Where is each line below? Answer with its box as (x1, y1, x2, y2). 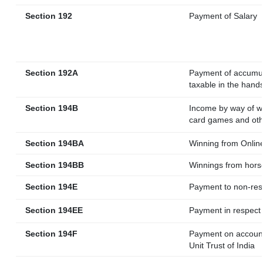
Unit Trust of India (189, 241, 255, 250)
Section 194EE (21, 205, 83, 215)
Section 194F (21, 229, 77, 238)
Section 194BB (21, 160, 84, 170)
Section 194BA (21, 139, 84, 148)
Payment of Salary (189, 11, 257, 21)
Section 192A (21, 68, 78, 77)
